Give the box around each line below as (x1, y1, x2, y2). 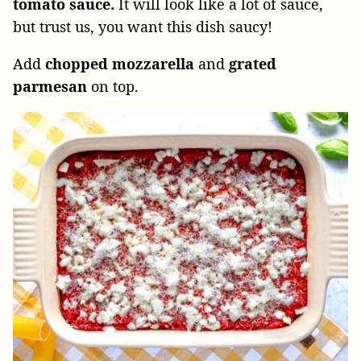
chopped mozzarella (45, 54, 194, 74)
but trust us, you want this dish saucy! (13, 17, 272, 37)
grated (229, 54, 276, 74)
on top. (91, 77, 139, 97)
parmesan (13, 77, 91, 97)
